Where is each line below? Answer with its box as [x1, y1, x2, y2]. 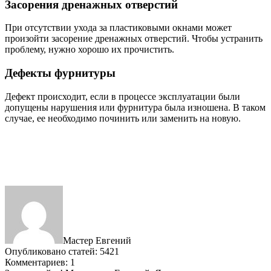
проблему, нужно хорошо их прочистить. [5, 44, 174, 55]
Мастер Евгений [63, 235, 131, 246]
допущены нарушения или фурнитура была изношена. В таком [5, 102, 266, 113]
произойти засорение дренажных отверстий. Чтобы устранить [5, 33, 263, 44]
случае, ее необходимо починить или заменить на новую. [5, 113, 241, 123]
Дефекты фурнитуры [5, 67, 116, 80]
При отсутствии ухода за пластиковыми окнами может [5, 22, 232, 33]
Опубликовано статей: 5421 [5, 246, 119, 256]
